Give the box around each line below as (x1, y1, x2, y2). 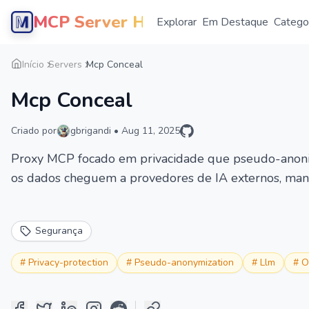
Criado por (11, 124, 57, 137)
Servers (48, 58, 82, 71)
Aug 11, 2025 (121, 124, 180, 137)
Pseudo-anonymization (134, 256, 234, 269)
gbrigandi (70, 124, 111, 137)
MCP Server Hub (33, 11, 165, 33)
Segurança (35, 224, 83, 237)
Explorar (157, 14, 197, 30)
